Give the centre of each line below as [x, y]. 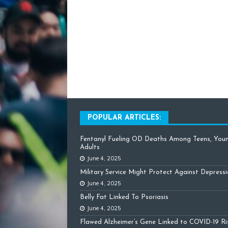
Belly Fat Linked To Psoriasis [124, 197]
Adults [90, 147]
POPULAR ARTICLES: [124, 118]
